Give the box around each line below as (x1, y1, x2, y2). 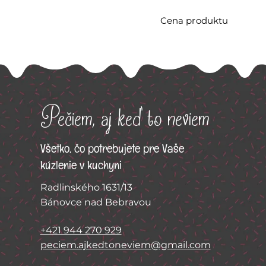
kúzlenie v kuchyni (40, 164, 122, 172)
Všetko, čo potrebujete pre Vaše (40, 147, 184, 155)
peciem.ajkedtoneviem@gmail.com (40, 239, 211, 251)
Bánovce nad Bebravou (40, 197, 151, 208)
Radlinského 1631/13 (40, 182, 132, 194)
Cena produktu (160, 15, 229, 27)
